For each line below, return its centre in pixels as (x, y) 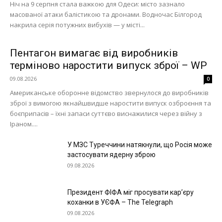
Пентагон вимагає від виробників (94, 53)
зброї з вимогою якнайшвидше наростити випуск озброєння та (111, 103)
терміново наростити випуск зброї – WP (109, 65)
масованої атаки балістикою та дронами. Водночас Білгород (106, 14)
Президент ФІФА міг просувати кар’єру (131, 192)
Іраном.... (24, 124)
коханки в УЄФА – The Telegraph (120, 202)
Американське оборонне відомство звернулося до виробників (109, 93)
